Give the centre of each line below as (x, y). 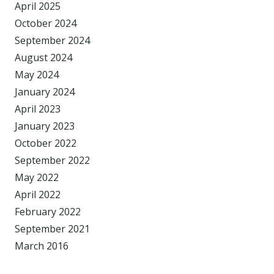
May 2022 (37, 178)
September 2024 (52, 41)
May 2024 (37, 75)
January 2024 (45, 92)
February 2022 (48, 212)
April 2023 (38, 109)
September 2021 (52, 229)
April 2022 (38, 195)
